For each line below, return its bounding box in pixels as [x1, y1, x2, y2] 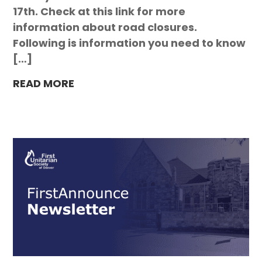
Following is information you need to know [13, 35, 246, 50]
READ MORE [13, 75, 75, 91]
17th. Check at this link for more [13, 4, 186, 19]
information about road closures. [13, 19, 198, 35]
